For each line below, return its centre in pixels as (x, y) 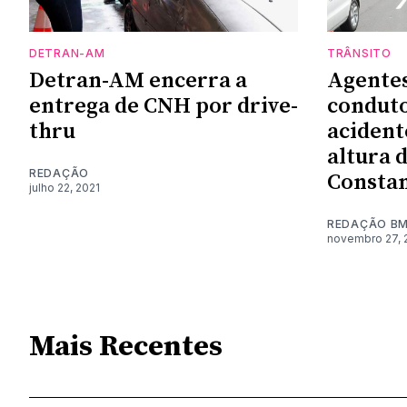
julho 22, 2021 (65, 188)
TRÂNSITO (359, 54)
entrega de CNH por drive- (164, 107)
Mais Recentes (126, 347)
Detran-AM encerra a (138, 81)
